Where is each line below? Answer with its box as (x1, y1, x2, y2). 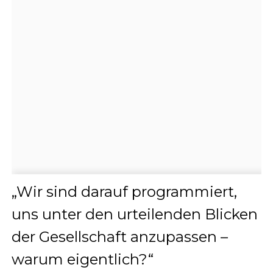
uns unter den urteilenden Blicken (11, 205, 258, 223)
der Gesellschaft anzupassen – (11, 227, 228, 246)
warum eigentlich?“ (11, 250, 154, 268)
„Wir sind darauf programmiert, (11, 182, 237, 200)
